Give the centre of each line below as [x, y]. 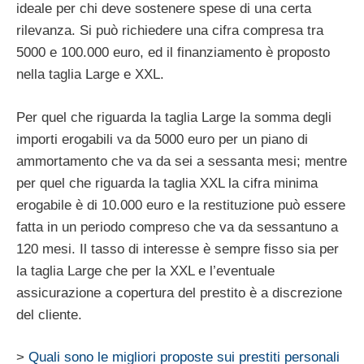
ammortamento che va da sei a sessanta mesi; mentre [182, 161]
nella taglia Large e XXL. [90, 75]
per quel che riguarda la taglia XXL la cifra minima [167, 183]
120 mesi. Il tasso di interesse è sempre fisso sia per [178, 249]
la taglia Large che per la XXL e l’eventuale [145, 271]
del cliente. [49, 314]
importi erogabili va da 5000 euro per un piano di [162, 139]
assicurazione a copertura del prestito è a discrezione [179, 292]
